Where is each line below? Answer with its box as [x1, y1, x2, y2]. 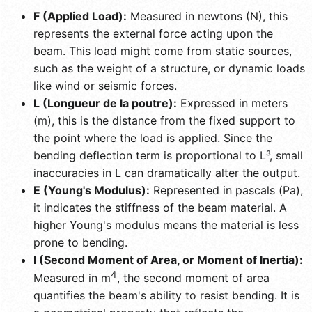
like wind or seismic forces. [33, 78, 177, 93]
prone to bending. [33, 235, 127, 249]
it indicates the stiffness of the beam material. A [33, 200, 287, 214]
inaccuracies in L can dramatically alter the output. [33, 165, 300, 180]
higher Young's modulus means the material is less [33, 217, 299, 232]
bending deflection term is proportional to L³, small [33, 148, 303, 162]
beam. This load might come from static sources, [33, 43, 292, 58]
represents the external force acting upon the [33, 26, 273, 40]
